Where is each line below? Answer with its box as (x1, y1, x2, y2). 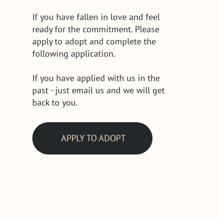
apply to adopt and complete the (32, 35, 156, 47)
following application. (32, 47, 115, 59)
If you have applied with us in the (32, 72, 160, 84)
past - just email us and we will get (32, 84, 165, 96)
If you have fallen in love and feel (32, 11, 160, 22)
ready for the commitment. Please (32, 23, 159, 35)
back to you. (32, 96, 80, 108)
